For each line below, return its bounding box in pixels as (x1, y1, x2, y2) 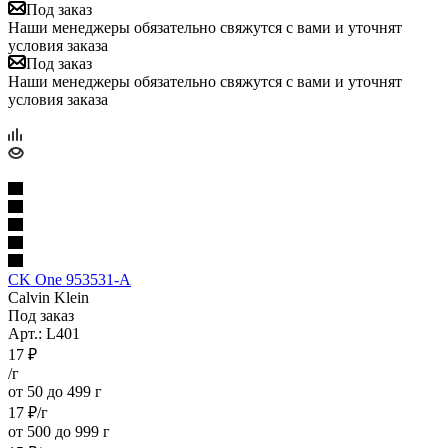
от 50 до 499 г (8, 382, 102, 400)
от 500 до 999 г (8, 422, 110, 440)
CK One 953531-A (8, 270, 131, 288)
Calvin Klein (8, 288, 89, 306)
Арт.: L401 (8, 324, 80, 342)
